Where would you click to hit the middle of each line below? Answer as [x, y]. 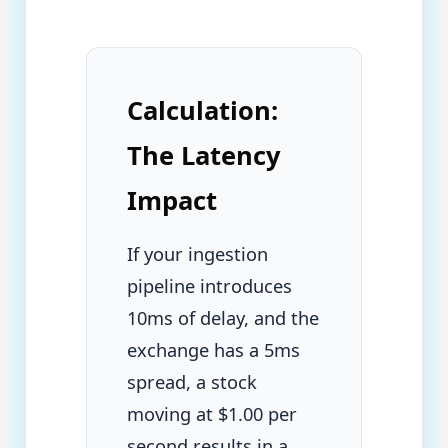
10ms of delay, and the [222, 317]
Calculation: [202, 109]
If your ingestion [197, 253]
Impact [171, 199]
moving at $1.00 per [211, 413]
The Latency [203, 154]
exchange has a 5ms [213, 349]
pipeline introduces [209, 285]
